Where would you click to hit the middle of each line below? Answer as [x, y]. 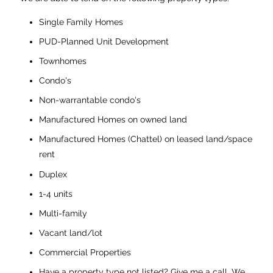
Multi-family [63, 213]
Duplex [53, 174]
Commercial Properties [85, 252]
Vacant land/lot [71, 232]
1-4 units [56, 193]
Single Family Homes [81, 22]
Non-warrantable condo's [90, 100]
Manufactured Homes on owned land [113, 120]
